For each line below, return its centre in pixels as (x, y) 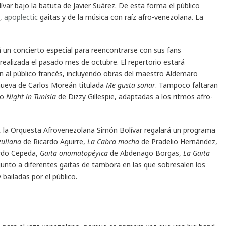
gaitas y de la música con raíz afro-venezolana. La (121, 17)
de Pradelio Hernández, (178, 141)
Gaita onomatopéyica (74, 153)
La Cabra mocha (113, 141)
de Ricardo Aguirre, (54, 141)
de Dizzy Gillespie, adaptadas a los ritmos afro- (134, 96)
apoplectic (21, 17)
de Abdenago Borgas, (146, 153)
